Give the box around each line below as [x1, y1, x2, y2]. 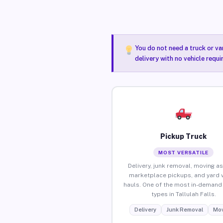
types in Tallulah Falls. [151, 190, 216, 198]
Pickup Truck [160, 132, 207, 140]
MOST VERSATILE [158, 149, 209, 155]
